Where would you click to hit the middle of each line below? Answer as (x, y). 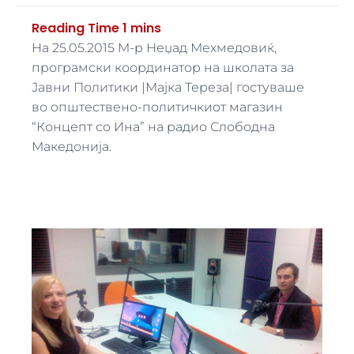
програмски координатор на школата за (163, 67)
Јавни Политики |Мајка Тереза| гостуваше (168, 87)
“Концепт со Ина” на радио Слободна (154, 126)
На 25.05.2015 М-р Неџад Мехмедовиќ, (154, 47)
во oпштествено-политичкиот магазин (158, 107)
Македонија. (72, 146)
